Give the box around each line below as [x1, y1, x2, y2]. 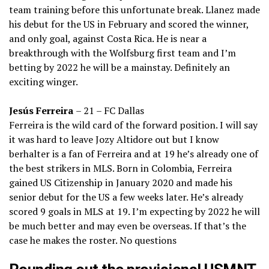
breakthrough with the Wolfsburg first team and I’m [9, 46, 236, 60]
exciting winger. [9, 75, 78, 89]
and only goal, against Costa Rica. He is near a [9, 32, 207, 46]
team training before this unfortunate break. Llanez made [9, 3, 260, 17]
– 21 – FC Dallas [76, 104, 144, 118]
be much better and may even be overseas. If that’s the [9, 219, 246, 233]
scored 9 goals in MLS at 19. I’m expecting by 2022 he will [9, 205, 260, 219]
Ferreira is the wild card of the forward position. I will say [9, 118, 258, 132]
